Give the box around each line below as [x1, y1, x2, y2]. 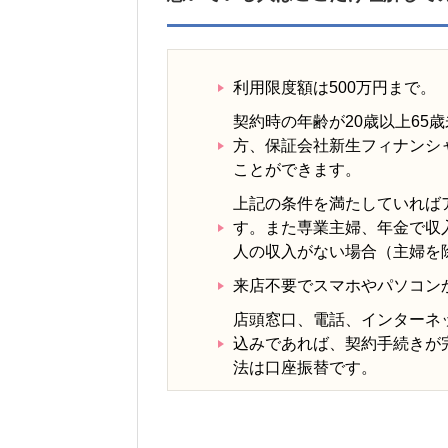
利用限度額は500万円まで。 [233, 79, 436, 97]
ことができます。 [233, 161, 361, 179]
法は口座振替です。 [233, 359, 377, 377]
